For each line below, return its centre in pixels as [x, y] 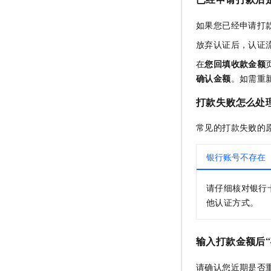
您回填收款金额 [235, 63]
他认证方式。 [233, 202]
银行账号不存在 [236, 157]
